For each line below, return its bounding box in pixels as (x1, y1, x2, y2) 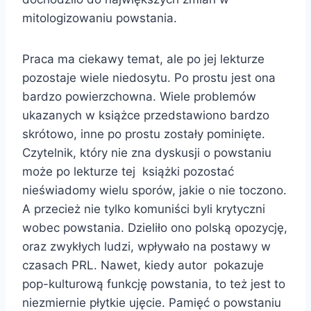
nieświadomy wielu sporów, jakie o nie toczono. (22, 183, 287, 197)
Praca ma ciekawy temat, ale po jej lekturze (22, 51, 264, 66)
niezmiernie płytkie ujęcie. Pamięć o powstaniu (22, 295, 281, 310)
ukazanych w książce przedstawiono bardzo (22, 108, 269, 122)
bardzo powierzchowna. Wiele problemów (22, 89, 256, 103)
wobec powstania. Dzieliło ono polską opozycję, (22, 220, 287, 235)
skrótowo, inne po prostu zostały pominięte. (22, 126, 265, 141)
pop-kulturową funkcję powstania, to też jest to (22, 276, 285, 291)
